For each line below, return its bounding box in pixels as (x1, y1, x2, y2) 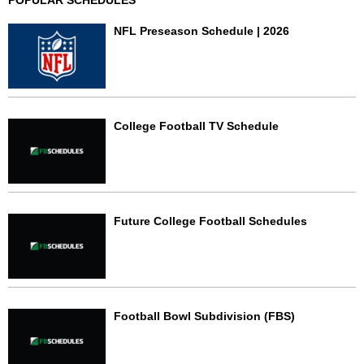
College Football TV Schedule (114, 119, 279, 132)
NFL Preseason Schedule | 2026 (114, 24, 289, 37)
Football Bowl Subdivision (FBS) (114, 309, 295, 323)
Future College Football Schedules (114, 214, 307, 227)
